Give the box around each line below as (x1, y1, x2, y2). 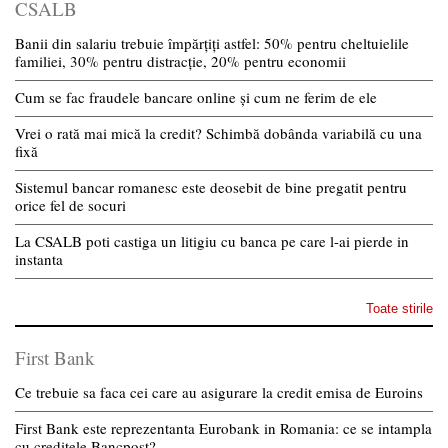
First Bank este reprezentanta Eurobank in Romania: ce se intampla (15, 418, 432, 438)
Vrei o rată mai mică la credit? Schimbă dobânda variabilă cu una (15, 123, 422, 143)
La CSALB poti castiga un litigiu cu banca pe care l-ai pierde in (15, 231, 409, 251)
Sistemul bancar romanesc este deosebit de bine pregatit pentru (15, 177, 407, 197)
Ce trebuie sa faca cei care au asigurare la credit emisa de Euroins (15, 382, 423, 402)
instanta (15, 249, 63, 269)
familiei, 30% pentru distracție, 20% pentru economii (15, 51, 346, 71)
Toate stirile (366, 301, 433, 316)
